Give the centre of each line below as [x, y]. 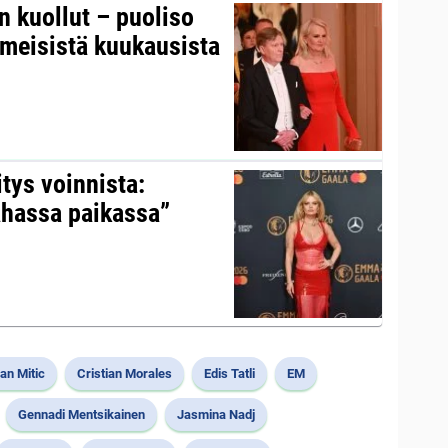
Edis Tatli [229, 373]
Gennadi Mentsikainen [81, 414]
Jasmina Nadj [216, 414]
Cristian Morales [124, 373]
